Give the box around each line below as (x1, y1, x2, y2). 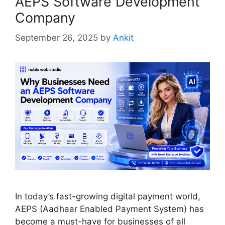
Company (15, 9, 75, 26)
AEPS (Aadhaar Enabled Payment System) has (15, 203, 204, 214)
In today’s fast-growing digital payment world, (15, 191, 200, 201)
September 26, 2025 (15, 33, 98, 43)
